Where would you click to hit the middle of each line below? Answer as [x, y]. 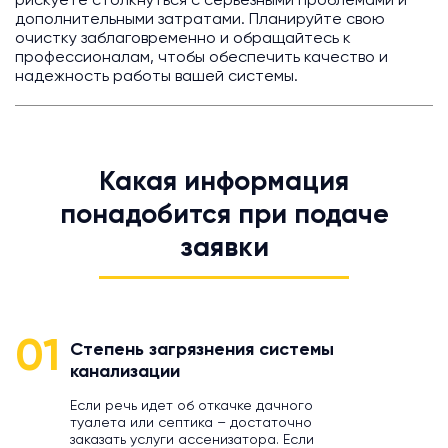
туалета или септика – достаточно [191, 423]
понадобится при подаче [224, 216]
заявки [224, 249]
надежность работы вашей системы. [156, 77]
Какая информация [224, 183]
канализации [125, 372]
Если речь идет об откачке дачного [191, 406]
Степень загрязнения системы [202, 350]
